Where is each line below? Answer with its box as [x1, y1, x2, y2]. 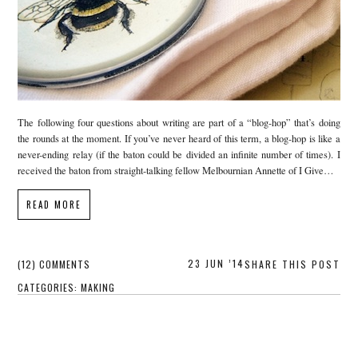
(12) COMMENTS [18, 257, 91, 271]
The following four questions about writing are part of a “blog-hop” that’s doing [18, 116, 340, 130]
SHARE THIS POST [244, 257, 340, 271]
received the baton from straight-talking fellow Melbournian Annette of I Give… [18, 164, 335, 178]
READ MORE [26, 197, 82, 211]
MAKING [81, 280, 116, 294]
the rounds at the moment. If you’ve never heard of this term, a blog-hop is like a [18, 132, 340, 146]
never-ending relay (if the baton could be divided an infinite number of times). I [18, 148, 340, 162]
